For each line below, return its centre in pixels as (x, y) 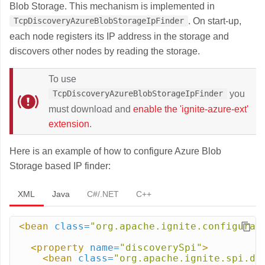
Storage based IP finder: (60, 166)
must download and (91, 109)
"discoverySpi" (161, 247)
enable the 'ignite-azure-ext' (191, 109)
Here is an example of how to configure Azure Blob (115, 151)
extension (69, 124)
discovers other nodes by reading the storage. (105, 51)
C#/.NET (103, 194)
